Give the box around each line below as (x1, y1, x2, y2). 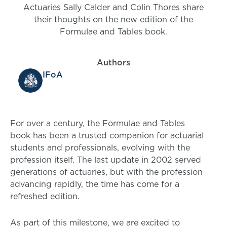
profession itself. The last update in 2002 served (10, 154, 201, 166)
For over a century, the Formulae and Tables (10, 118, 185, 129)
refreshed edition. (10, 191, 80, 202)
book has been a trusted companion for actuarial (10, 130, 204, 141)
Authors (97, 57, 130, 68)
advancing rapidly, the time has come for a (10, 178, 179, 190)
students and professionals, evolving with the (10, 142, 190, 154)
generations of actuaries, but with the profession (10, 166, 203, 178)
